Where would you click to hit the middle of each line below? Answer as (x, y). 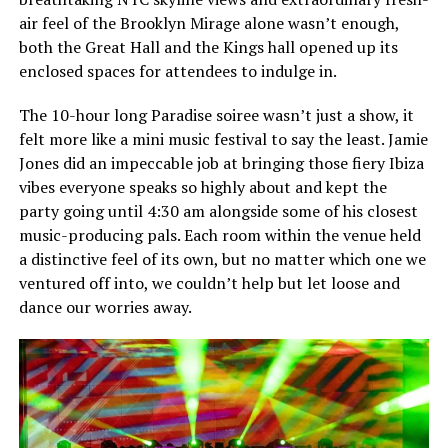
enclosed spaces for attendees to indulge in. (177, 71)
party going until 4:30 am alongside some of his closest (218, 211)
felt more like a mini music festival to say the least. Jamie (223, 139)
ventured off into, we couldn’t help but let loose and (209, 283)
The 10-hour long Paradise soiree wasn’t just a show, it (216, 115)
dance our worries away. (105, 307)
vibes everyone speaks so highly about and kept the (202, 187)
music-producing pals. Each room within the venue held (219, 235)
